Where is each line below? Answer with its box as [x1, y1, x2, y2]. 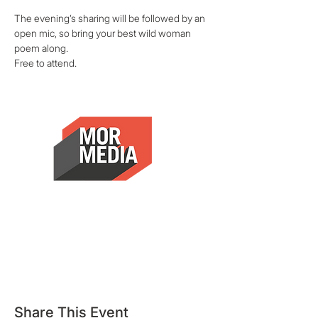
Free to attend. [14, 57, 77, 69]
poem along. [14, 42, 68, 54]
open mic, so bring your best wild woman [14, 27, 193, 39]
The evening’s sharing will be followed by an [14, 12, 207, 24]
